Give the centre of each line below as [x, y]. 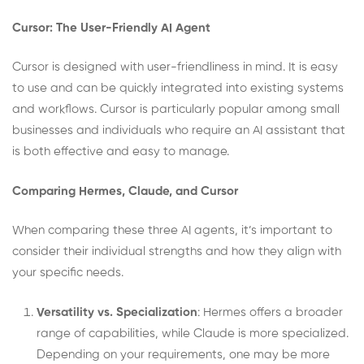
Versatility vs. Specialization [117, 312]
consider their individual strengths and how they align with [177, 252]
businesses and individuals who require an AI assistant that [179, 131]
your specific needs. [68, 273]
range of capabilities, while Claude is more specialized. [193, 333]
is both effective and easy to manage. [121, 152]
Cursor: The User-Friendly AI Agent [111, 28]
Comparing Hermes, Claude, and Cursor [125, 191]
